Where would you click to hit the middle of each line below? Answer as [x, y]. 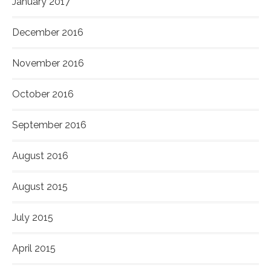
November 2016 [48, 64]
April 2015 [34, 249]
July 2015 [33, 218]
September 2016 [49, 125]
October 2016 [43, 94]
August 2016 [40, 156]
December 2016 [48, 33]
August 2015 [40, 187]
